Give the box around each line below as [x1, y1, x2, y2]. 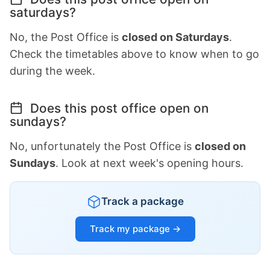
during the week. [10, 64, 95, 78]
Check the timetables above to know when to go [10, 48, 259, 61]
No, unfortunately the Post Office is [10, 140, 195, 153]
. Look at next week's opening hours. [55, 157, 243, 170]
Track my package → [89, 223, 181, 235]
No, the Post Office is [10, 31, 122, 44]
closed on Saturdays [122, 31, 229, 44]
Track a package [101, 195, 184, 208]
